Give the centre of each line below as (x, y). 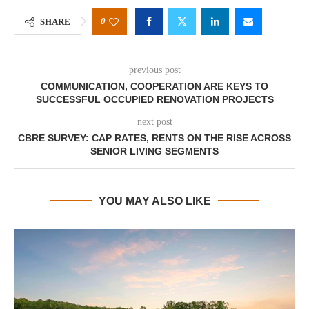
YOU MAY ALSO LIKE (154, 201)
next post (154, 121)
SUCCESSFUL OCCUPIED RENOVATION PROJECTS (154, 99)
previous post (154, 70)
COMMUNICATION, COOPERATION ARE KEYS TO (154, 86)
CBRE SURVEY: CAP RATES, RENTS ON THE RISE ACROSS (154, 138)
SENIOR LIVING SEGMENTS (154, 151)
